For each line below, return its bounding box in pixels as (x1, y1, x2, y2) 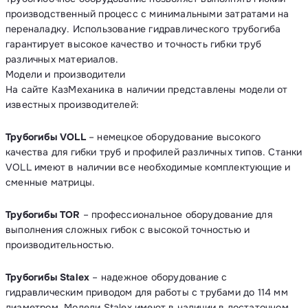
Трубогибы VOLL (5, 131, 86, 143)
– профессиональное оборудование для (80, 208, 272, 221)
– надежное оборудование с (89, 271, 228, 283)
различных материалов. (5, 53, 119, 65)
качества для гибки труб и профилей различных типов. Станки (5, 146, 302, 158)
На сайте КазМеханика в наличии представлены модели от (5, 83, 288, 96)
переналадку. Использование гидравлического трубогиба (5, 23, 281, 35)
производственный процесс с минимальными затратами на (5, 8, 289, 20)
